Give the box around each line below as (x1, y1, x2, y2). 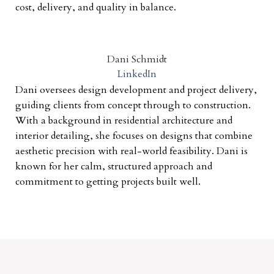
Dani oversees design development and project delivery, (15, 83, 257, 97)
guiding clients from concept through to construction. (15, 98, 251, 113)
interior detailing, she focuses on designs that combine (15, 129, 253, 143)
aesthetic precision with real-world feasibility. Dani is (15, 144, 248, 158)
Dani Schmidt (107, 53, 167, 67)
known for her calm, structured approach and (15, 160, 212, 174)
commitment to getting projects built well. (15, 175, 201, 189)
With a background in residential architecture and (15, 114, 232, 128)
